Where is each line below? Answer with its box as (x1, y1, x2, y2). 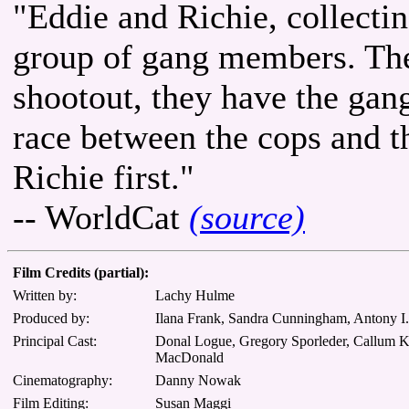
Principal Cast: (13, 332, 97, 349)
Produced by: (13, 309, 89, 326)
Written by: (13, 287, 77, 303)
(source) (189, 197, 305, 236)
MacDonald (155, 349, 224, 365)
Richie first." (13, 157, 194, 196)
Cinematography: (13, 372, 112, 388)
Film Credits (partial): (13, 264, 149, 280)
